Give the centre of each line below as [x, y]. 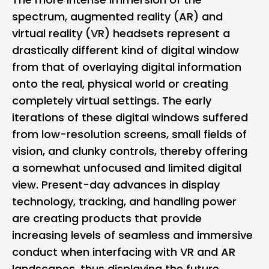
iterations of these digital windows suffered [130, 117]
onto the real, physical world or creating [120, 84]
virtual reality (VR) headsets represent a [121, 33]
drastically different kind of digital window [125, 50]
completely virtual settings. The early [112, 101]
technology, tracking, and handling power [124, 201]
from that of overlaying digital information [127, 67]
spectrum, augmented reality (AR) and [117, 17]
